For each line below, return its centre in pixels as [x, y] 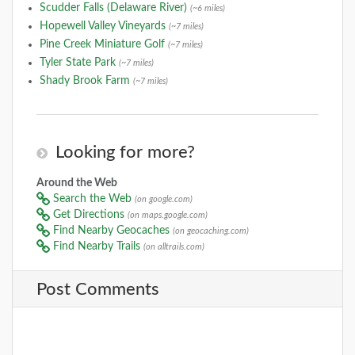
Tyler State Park [79, 63]
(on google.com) [164, 200]
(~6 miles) [207, 9]
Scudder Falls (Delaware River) [115, 8]
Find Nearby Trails [97, 247]
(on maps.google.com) [168, 216]
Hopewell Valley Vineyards [104, 27]
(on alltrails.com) [174, 247]
